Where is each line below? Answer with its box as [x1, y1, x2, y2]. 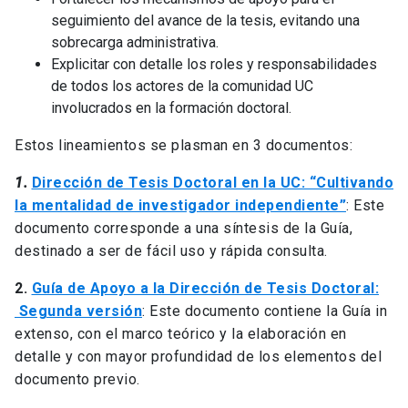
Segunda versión [15, 302, 142, 321]
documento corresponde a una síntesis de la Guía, [15, 219, 352, 238]
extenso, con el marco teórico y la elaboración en [15, 325, 347, 343]
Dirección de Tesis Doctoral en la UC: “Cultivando [31, 174, 393, 192]
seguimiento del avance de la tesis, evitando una [51, 12, 360, 30]
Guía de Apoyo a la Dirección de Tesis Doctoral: [31, 280, 379, 298]
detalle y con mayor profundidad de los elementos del [15, 348, 382, 366]
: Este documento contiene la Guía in [142, 302, 387, 321]
